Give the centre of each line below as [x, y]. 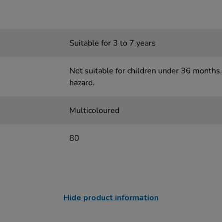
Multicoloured [94, 111]
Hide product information [111, 198]
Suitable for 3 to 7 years [112, 43]
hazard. [82, 83]
